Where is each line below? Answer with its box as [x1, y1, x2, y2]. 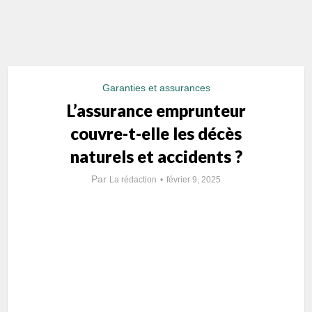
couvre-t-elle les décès [70, 123, 242, 143]
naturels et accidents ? [70, 146, 242, 166]
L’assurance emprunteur [66, 100, 246, 120]
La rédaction [109, 175, 157, 185]
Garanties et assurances [102, 82, 210, 93]
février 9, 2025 [166, 175, 221, 185]
